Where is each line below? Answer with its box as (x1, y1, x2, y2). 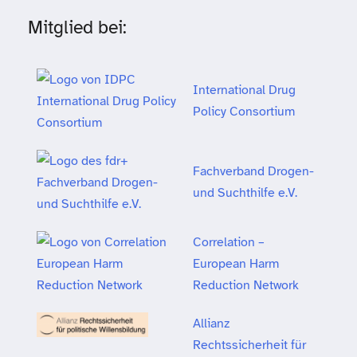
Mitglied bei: (28, 16, 127, 40)
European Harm (193, 255, 279, 273)
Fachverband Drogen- (193, 163, 314, 180)
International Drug (193, 81, 296, 99)
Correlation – (193, 233, 265, 251)
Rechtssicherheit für (193, 336, 306, 354)
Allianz (193, 315, 229, 332)
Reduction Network (193, 277, 299, 294)
